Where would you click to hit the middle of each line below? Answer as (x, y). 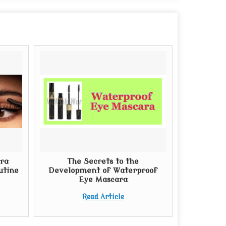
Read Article (103, 197)
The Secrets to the (103, 161)
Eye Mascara (103, 180)
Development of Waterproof (103, 171)
